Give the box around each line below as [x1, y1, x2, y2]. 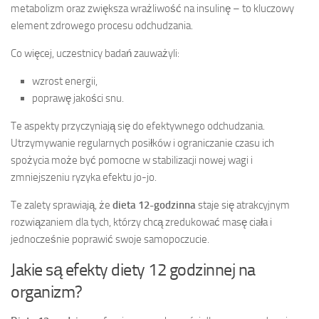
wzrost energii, [32, 74, 98, 88]
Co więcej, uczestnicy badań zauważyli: [11, 46, 179, 60]
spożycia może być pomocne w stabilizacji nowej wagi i [11, 153, 253, 167]
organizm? [11, 281, 83, 302]
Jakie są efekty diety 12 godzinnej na [11, 258, 256, 280]
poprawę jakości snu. [32, 91, 124, 105]
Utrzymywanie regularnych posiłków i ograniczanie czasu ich [11, 136, 274, 150]
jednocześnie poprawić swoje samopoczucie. [11, 232, 209, 246]
